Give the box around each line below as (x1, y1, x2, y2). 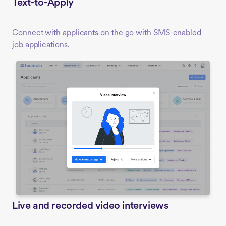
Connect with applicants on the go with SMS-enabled (12, 29, 202, 38)
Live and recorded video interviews (12, 201, 168, 212)
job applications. (12, 41, 70, 50)
